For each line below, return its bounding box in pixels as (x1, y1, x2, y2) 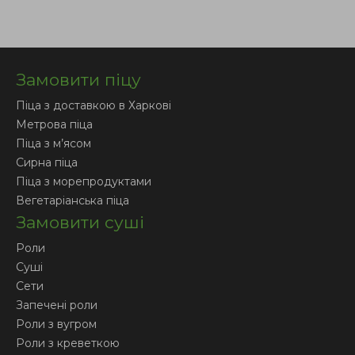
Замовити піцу (16, 70, 141, 90)
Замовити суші (16, 212, 144, 232)
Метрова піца (16, 117, 93, 132)
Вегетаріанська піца (16, 193, 129, 208)
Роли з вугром (16, 317, 97, 331)
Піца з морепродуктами (16, 174, 151, 189)
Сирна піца (16, 155, 78, 170)
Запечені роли (16, 298, 97, 312)
